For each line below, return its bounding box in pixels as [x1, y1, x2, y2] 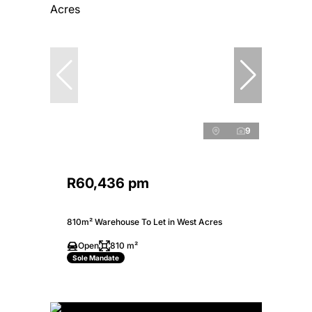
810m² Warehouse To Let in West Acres [67, 217, 222, 228]
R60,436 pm [67, 175, 149, 192]
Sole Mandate [72, 253, 119, 262]
